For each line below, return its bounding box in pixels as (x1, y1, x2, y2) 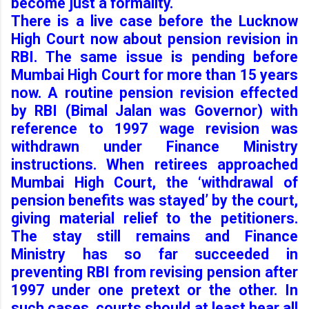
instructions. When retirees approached (11, 155, 298, 173)
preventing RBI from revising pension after (11, 263, 298, 281)
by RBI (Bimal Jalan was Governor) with (11, 101, 298, 119)
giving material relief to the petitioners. (11, 209, 298, 227)
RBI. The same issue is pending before (11, 48, 298, 66)
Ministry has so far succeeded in (11, 245, 298, 263)
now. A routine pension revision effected (11, 83, 298, 101)
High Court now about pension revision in (11, 30, 298, 48)
